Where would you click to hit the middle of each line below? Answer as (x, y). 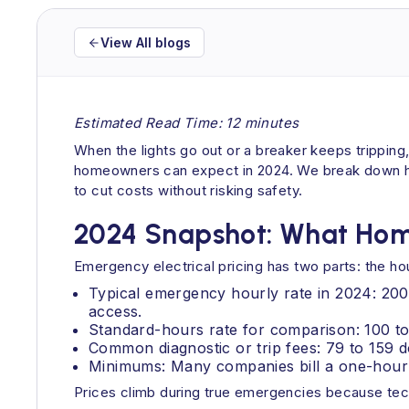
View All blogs (146, 42)
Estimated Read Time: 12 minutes (187, 123)
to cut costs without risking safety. (189, 190)
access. (115, 311)
